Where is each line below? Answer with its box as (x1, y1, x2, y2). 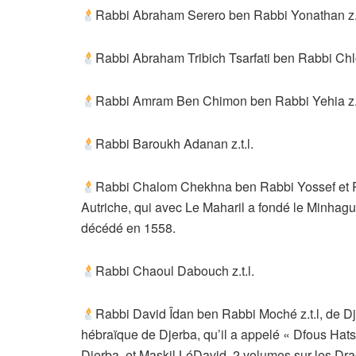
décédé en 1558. (81, 219, 176, 238)
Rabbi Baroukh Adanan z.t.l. (95, 134, 254, 153)
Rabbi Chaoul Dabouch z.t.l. (95, 261, 255, 281)
